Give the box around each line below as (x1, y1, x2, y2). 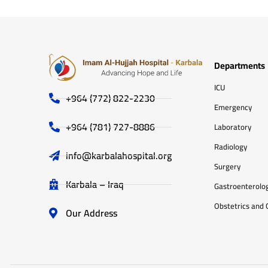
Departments (214, 56, 265, 74)
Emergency (214, 99, 252, 114)
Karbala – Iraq (65, 175, 124, 194)
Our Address (65, 204, 117, 223)
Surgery (214, 159, 240, 173)
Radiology (214, 139, 247, 154)
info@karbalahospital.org (65, 147, 172, 165)
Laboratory (214, 119, 251, 134)
